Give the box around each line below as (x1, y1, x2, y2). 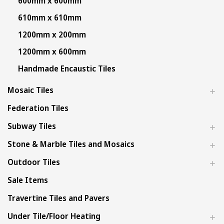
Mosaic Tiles (7, 84, 53, 95)
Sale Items (7, 174, 48, 185)
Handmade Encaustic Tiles (17, 63, 115, 74)
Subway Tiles (7, 120, 56, 131)
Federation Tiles (7, 102, 68, 113)
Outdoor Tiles (7, 156, 60, 167)
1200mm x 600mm (17, 46, 86, 57)
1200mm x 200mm (17, 29, 86, 40)
